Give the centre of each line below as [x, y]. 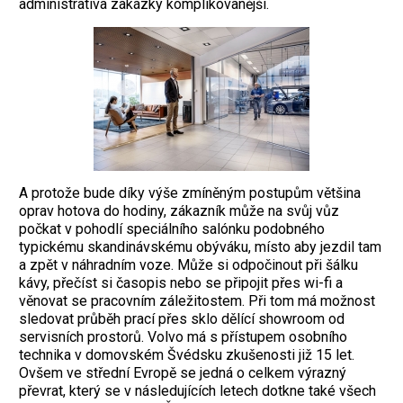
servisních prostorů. [83, 337]
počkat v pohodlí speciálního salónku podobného [172, 229]
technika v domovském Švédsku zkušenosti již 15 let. [187, 355]
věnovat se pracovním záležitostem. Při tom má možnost [197, 301]
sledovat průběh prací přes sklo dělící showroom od [182, 319]
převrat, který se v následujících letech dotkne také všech [197, 391]
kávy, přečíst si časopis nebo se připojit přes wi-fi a [181, 283]
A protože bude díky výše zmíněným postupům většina [190, 193]
